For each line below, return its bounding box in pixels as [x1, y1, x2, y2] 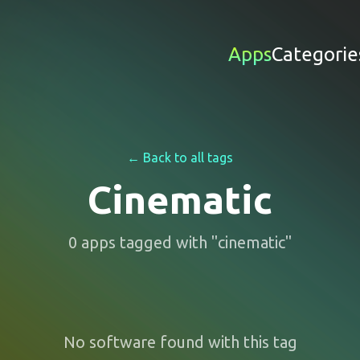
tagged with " [116, 233, 218, 252]
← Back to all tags [127, 150, 233, 165]
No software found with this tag [63, 333, 297, 351]
